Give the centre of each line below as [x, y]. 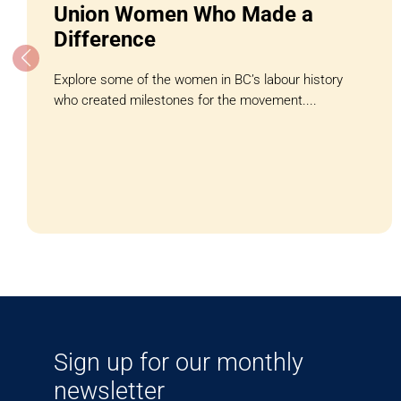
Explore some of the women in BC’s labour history [198, 79]
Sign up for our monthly [178, 363]
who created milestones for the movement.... [185, 100]
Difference [104, 39]
